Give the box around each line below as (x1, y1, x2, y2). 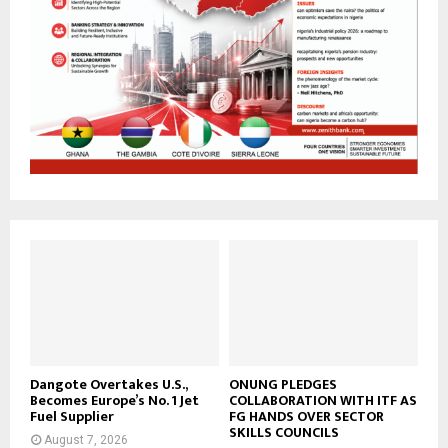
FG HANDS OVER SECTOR (229, 404, 384, 428)
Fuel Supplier (30, 404, 114, 428)
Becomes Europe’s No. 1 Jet (30, 388, 199, 412)
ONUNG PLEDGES (229, 372, 337, 396)
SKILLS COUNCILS (229, 420, 339, 444)
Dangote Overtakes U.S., (30, 372, 187, 396)
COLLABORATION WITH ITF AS (229, 388, 417, 412)
